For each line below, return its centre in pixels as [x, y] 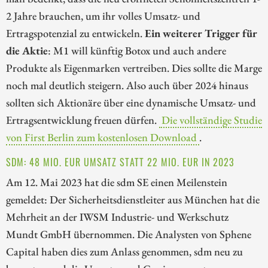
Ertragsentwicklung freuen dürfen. [83, 120]
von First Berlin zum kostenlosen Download [101, 137]
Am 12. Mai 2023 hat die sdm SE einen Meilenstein [117, 182]
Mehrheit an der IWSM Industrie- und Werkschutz [117, 217]
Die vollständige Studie [212, 120]
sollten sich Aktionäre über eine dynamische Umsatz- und [131, 103]
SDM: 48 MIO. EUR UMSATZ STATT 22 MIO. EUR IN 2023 [120, 162]
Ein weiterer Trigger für [201, 33]
